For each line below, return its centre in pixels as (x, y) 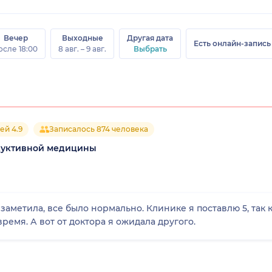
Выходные (82, 38)
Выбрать (150, 49)
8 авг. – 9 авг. (82, 49)
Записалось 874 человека (99, 129)
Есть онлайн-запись (232, 43)
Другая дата (150, 38)
